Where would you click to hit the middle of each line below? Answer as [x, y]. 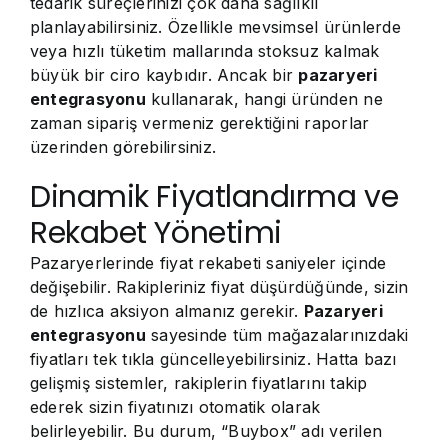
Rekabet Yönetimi [156, 233]
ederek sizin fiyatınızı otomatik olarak [175, 407]
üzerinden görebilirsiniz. [123, 147]
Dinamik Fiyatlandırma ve [214, 197]
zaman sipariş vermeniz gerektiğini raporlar [200, 123]
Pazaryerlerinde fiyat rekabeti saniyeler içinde [208, 263]
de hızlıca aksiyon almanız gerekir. [167, 311]
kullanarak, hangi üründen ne [264, 99]
